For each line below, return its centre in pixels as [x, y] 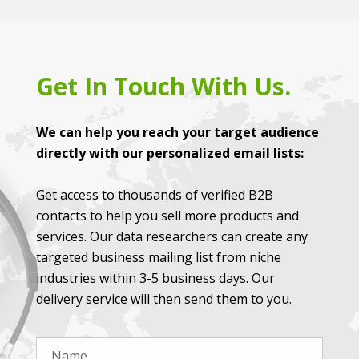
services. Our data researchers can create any [172, 237]
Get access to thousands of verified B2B [155, 195]
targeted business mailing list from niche [159, 258]
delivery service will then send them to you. [164, 299]
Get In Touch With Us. [163, 87]
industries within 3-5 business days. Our [155, 278]
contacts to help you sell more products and [167, 216]
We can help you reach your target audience [177, 133]
